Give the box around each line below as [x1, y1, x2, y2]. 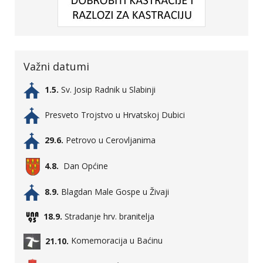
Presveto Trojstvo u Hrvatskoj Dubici [45, 109, 185, 121]
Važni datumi [23, 59, 89, 74]
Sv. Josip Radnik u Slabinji [59, 84, 156, 96]
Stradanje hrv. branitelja [62, 211, 154, 222]
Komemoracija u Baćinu [69, 235, 163, 247]
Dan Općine [61, 160, 108, 172]
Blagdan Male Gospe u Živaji [61, 186, 169, 198]
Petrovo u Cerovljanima [63, 134, 156, 146]
